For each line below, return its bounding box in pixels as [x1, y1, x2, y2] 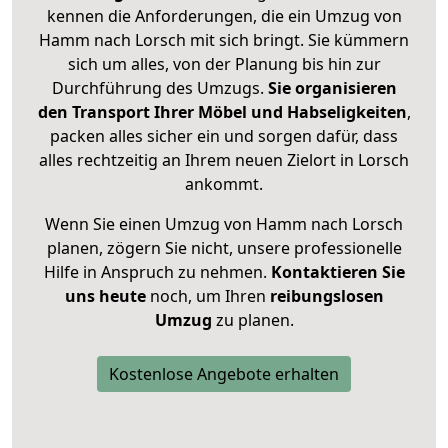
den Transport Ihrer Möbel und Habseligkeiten [37, 101, 407, 124]
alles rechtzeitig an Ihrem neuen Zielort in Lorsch [39, 149, 409, 172]
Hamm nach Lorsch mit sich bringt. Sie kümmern [39, 29, 409, 52]
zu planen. [211, 309, 294, 332]
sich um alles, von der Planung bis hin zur [67, 53, 381, 76]
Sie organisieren [267, 77, 397, 100]
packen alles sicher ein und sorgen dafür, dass [50, 125, 398, 148]
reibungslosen [269, 285, 384, 308]
